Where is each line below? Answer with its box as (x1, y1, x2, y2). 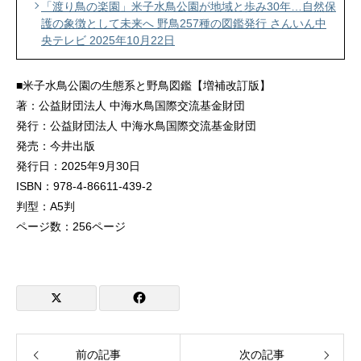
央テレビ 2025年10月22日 (41, 34, 175, 47)
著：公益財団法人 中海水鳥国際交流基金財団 (16, 99, 245, 112)
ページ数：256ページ (16, 220, 126, 233)
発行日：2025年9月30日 (16, 160, 140, 172)
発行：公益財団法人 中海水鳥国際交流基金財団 (16, 119, 256, 132)
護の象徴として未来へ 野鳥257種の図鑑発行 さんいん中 (41, 17, 326, 30)
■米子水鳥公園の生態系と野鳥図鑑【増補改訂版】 (16, 79, 271, 92)
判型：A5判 (16, 200, 75, 213)
